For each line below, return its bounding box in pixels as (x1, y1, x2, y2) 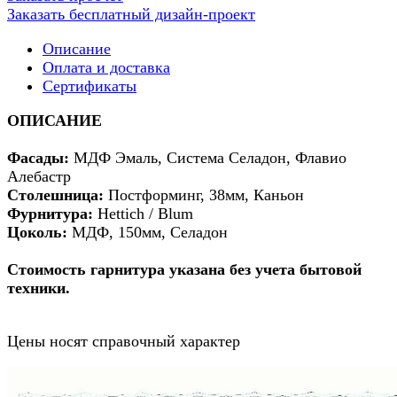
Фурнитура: (7, 204, 93, 222)
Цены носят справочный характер (7, 331, 240, 350)
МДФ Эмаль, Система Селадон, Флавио (74, 148, 346, 167)
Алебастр (7, 167, 71, 185)
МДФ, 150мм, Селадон (72, 222, 228, 241)
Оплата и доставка (43, 58, 170, 76)
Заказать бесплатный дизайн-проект (7, 4, 255, 23)
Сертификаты (43, 76, 136, 95)
